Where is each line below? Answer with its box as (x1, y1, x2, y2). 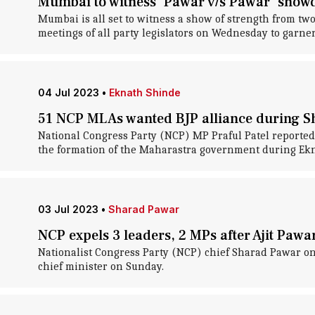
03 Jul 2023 (37, 203, 98, 215)
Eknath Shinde (108, 86, 181, 98)
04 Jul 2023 (37, 86, 99, 98)
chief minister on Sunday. (37, 260, 164, 273)
